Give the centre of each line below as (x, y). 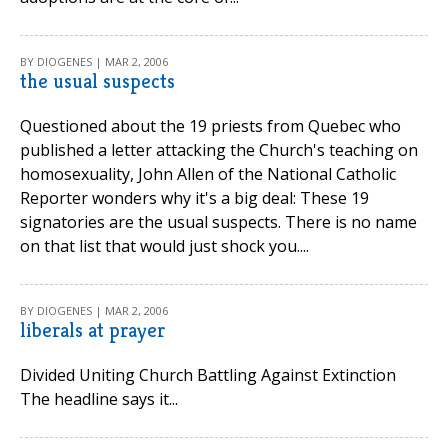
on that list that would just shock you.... (164, 246)
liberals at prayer (92, 330)
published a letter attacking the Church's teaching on (219, 150)
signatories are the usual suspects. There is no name (218, 222)
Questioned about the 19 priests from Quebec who (210, 126)
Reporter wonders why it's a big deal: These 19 (194, 198)
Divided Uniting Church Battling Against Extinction (208, 375)
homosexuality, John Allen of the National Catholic (208, 174)
